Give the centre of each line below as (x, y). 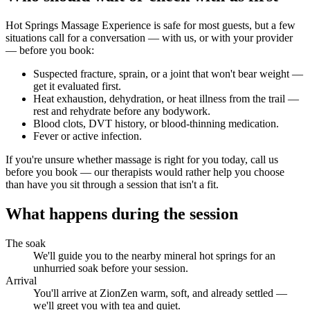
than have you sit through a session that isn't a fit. (112, 185)
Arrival (21, 280)
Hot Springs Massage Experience (78, 26)
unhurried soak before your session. (111, 268)
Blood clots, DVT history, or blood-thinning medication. (156, 124)
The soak (26, 243)
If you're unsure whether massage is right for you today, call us (142, 160)
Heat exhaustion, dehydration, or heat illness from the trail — (166, 99)
